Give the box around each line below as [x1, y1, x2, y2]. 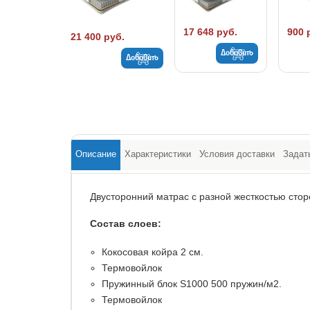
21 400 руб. [71, 30, 125, 42]
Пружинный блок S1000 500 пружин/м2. [102, 278, 282, 290]
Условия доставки [199, 149, 275, 160]
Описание [75, 149, 116, 160]
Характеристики [125, 149, 191, 160]
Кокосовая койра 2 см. [102, 246, 203, 258]
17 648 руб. [183, 26, 237, 38]
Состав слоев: [90, 218, 161, 230]
